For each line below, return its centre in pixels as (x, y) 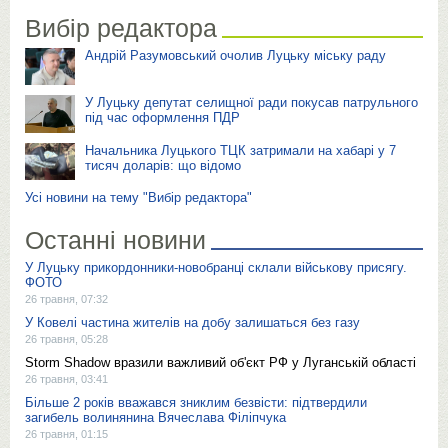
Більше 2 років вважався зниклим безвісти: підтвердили (196, 402)
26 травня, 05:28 (66, 339)
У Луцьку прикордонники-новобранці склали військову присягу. (216, 267)
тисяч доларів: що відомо (163, 165)
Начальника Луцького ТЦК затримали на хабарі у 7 (240, 150)
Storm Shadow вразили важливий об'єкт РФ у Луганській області (220, 362)
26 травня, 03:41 (66, 379)
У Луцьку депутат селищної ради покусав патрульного (251, 102)
